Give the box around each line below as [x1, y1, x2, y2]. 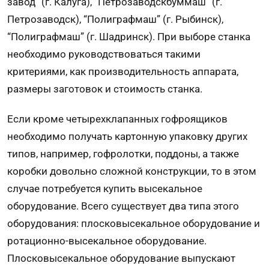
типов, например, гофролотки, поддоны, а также [7, 147, 239, 160]
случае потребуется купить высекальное [7, 182, 202, 195]
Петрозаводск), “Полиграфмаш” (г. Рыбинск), [7, 13, 223, 25]
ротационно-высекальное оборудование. [7, 234, 207, 247]
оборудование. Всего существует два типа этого [7, 199, 239, 212]
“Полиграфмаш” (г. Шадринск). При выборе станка [7, 30, 250, 43]
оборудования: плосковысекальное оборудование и [7, 217, 260, 229]
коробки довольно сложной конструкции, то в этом [7, 165, 256, 177]
